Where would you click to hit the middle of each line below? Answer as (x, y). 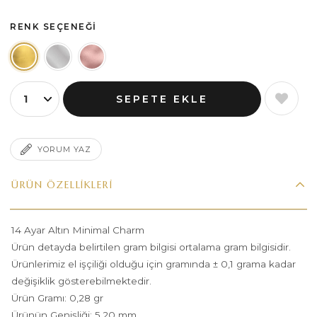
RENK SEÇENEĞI (53, 27)
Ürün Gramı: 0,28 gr (58, 298)
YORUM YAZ (65, 150)
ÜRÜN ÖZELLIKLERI (62, 185)
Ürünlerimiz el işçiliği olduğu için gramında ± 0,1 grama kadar (154, 264)
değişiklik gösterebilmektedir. (82, 281)
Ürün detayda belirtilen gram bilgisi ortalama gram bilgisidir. (151, 247)
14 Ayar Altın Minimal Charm (78, 230)
